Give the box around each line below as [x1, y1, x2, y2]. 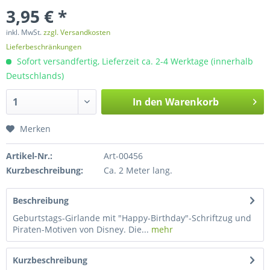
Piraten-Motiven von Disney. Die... [13, 224, 149, 235]
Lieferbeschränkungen [6, 42, 81, 52]
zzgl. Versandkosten [43, 27, 110, 37]
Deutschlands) [6, 70, 64, 81]
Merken [20, 123, 51, 134]
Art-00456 [103, 150, 143, 162]
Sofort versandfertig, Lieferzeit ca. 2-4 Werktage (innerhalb [14, 55, 253, 67]
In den [132, 95, 163, 108]
